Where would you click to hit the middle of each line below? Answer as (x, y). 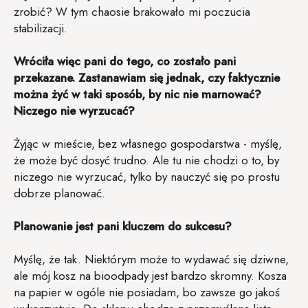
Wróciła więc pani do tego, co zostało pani (125, 61)
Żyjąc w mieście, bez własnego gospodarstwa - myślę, (148, 143)
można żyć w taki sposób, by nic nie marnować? (137, 94)
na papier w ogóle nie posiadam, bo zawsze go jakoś (147, 292)
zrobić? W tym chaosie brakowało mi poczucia (132, 11)
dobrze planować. (59, 193)
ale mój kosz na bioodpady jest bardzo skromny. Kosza (150, 275)
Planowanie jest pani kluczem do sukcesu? (123, 226)
